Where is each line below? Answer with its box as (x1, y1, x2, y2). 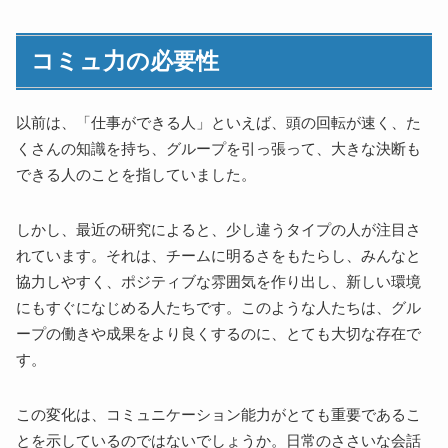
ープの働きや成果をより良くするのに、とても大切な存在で (16, 326, 422, 343)
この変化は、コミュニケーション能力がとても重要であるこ (16, 407, 422, 424)
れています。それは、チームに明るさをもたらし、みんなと (16, 248, 422, 265)
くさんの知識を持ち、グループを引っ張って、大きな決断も (16, 141, 422, 158)
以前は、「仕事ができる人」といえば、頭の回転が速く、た (16, 115, 422, 132)
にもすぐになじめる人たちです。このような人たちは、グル (16, 300, 422, 317)
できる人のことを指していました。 (16, 167, 257, 184)
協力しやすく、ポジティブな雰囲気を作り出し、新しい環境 (16, 274, 422, 291)
